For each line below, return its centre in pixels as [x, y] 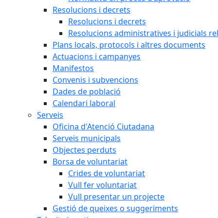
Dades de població [87, 91]
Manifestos [73, 68]
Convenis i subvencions [95, 80]
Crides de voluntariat [107, 173]
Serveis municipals [87, 138]
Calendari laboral [84, 103]
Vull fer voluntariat [102, 185]
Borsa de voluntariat [90, 162]
